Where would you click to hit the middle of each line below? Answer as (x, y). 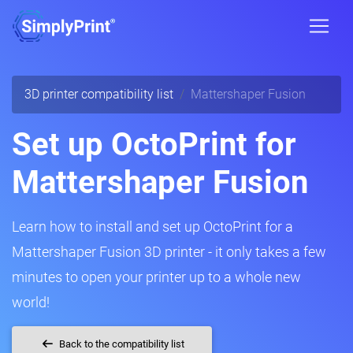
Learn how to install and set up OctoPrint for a (152, 227)
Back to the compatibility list (121, 344)
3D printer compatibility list (99, 94)
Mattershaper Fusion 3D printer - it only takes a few (169, 252)
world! (31, 302)
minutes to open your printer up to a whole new (156, 277)
